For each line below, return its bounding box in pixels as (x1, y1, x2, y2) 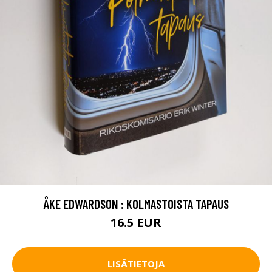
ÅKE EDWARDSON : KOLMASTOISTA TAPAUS (43, 195, 229, 211)
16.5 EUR (110, 214, 161, 231)
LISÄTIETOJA (107, 257, 165, 270)
